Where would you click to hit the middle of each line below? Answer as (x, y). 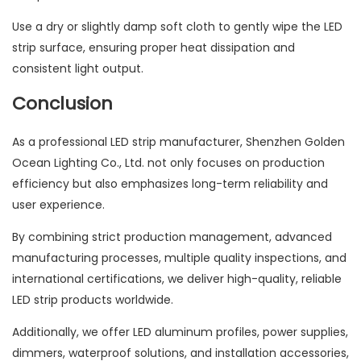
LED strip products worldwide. (93, 300)
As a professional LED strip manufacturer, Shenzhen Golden (178, 142)
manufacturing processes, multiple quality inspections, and (179, 258)
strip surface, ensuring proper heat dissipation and (154, 48)
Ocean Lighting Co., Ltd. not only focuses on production (168, 163)
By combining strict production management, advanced (172, 237)
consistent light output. (78, 69)
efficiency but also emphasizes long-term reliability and (170, 184)
